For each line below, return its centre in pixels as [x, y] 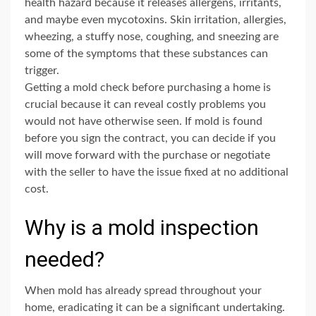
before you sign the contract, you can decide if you [150, 138]
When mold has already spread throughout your [143, 290]
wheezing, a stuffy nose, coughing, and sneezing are [152, 36]
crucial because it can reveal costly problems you [145, 104]
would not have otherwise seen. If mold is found [144, 121]
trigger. [42, 70]
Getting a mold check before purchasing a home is [148, 87]
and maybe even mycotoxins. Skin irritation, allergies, [156, 19]
